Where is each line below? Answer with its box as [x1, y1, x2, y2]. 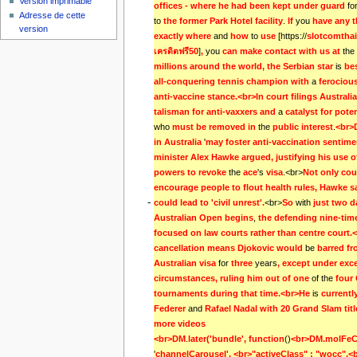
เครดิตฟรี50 [153, 46, 198, 57]
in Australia [153, 137, 204, 147]
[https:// [277, 31, 307, 41]
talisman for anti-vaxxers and [153, 107, 278, 117]
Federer [153, 304, 188, 314]
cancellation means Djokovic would [153, 243, 305, 253]
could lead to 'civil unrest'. [153, 198, 265, 208]
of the [311, 273, 335, 284]
